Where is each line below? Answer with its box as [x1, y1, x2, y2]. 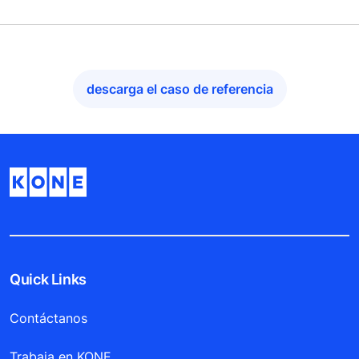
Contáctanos [10, 310, 87, 327]
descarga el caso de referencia [86, 80, 273, 97]
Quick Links [10, 271, 87, 288]
